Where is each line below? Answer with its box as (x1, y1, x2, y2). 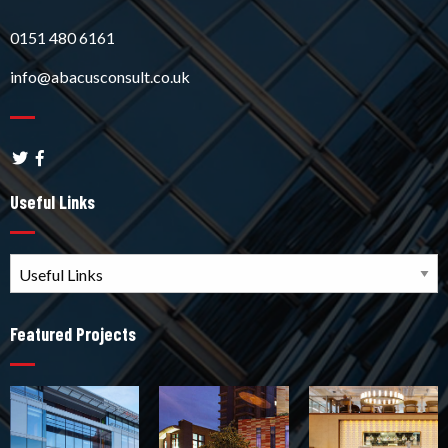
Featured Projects (10, 323, 136, 346)
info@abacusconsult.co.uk (10, 66, 190, 86)
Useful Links (10, 191, 95, 214)
